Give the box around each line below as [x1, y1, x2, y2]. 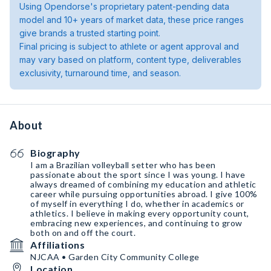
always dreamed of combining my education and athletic [30, 179, 256, 189]
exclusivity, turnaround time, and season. [19, 68, 181, 78]
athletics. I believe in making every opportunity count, [30, 208, 249, 218]
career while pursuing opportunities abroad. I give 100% [30, 189, 258, 199]
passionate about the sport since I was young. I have [30, 169, 245, 180]
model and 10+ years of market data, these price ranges [19, 15, 244, 25]
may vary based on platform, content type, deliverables [19, 54, 241, 65]
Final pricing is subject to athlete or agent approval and [19, 41, 239, 51]
